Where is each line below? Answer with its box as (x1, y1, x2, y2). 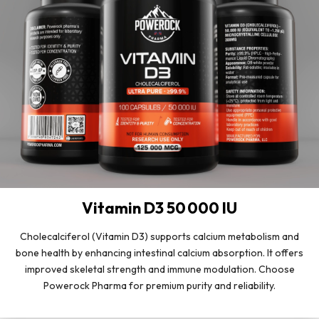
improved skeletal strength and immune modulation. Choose (24, 263, 295, 276)
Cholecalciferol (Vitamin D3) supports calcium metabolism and (20, 230, 299, 244)
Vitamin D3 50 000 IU (82, 198, 237, 219)
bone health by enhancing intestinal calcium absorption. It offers (16, 246, 303, 260)
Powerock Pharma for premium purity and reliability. (43, 279, 276, 293)
